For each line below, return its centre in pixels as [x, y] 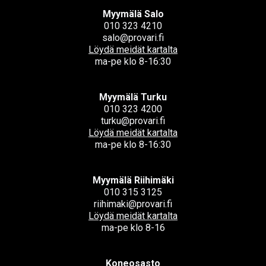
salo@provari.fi [133, 38]
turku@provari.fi [133, 121]
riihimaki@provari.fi [133, 204]
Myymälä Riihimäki [133, 180]
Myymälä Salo [133, 14]
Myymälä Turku [133, 97]
